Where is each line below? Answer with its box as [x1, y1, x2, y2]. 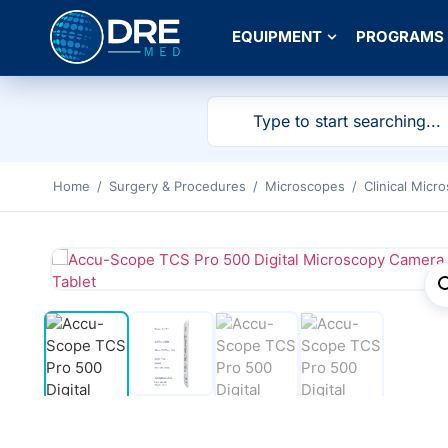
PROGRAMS [356, 27, 444, 47]
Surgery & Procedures [109, 177, 246, 194]
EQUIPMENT [232, 27, 322, 47]
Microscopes [265, 177, 345, 194]
